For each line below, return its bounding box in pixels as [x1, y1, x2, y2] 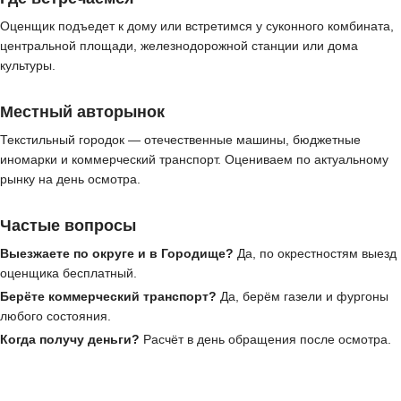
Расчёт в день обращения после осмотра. [140, 332, 391, 347]
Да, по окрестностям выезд [234, 246, 397, 261]
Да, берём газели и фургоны [217, 289, 388, 304]
